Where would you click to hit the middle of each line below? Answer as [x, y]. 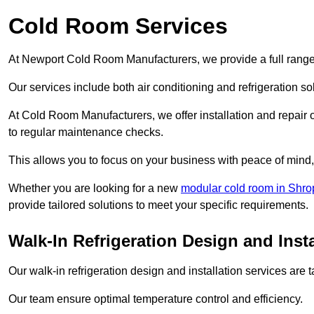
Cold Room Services [118, 26]
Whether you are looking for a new [95, 189]
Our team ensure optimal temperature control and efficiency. [156, 299]
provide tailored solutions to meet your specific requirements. [158, 205]
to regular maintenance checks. [86, 132]
